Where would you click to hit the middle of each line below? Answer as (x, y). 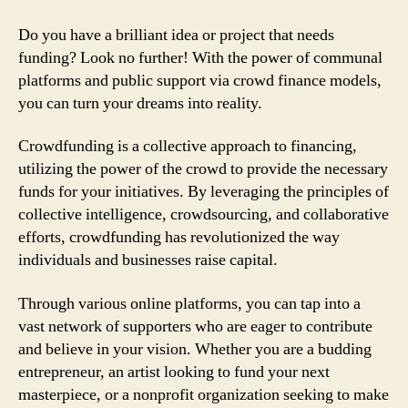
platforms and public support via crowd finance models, (200, 80)
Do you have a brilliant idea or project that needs (176, 35)
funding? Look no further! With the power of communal (200, 57)
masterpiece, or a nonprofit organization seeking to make (204, 394)
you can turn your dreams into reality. (140, 103)
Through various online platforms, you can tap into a (189, 303)
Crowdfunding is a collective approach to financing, (188, 146)
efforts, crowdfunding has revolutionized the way (179, 237)
